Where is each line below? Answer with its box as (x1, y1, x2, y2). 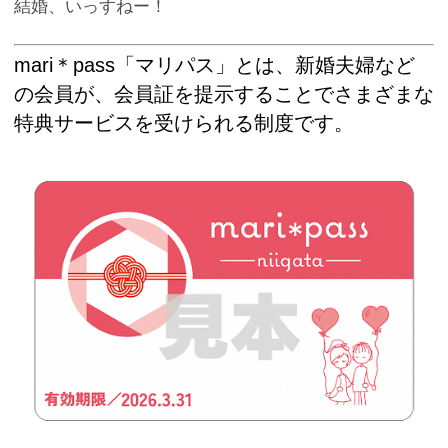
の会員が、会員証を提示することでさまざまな (14, 82, 434, 105)
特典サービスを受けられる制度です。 (14, 111, 354, 134)
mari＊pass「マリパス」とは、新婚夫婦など (14, 53, 415, 76)
